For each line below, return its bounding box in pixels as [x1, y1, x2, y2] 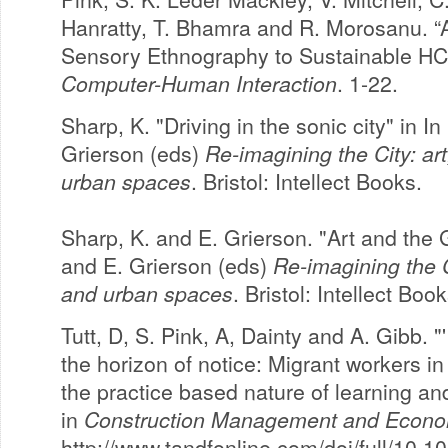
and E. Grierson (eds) [61, 250, 273, 280]
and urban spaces [61, 278, 233, 308]
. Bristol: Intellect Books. [191, 166, 422, 196]
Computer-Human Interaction [61, 68, 337, 98]
